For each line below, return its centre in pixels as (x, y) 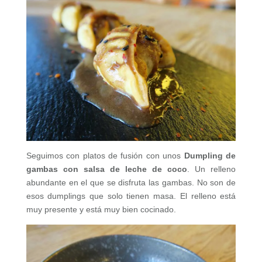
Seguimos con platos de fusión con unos (105, 156)
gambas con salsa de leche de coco (107, 169)
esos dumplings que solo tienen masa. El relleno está (131, 196)
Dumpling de (210, 156)
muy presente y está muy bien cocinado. (101, 210)
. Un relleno (212, 169)
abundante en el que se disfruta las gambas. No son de (131, 183)
